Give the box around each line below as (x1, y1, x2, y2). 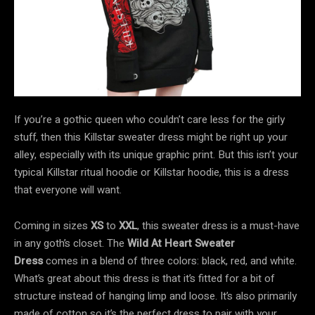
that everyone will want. (14, 181, 124, 198)
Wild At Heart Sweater (127, 235, 235, 251)
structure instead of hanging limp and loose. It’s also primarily (14, 288, 297, 304)
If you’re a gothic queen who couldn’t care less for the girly (14, 111, 285, 127)
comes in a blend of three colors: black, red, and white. (43, 252, 297, 269)
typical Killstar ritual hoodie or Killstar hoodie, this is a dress (14, 164, 289, 180)
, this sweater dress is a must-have (137, 217, 300, 233)
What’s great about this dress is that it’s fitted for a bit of (14, 270, 275, 286)
